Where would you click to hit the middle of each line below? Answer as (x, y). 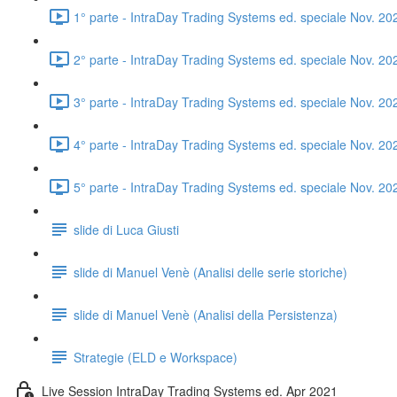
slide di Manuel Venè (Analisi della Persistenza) (206, 314)
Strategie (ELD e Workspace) (156, 357)
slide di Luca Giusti (126, 229)
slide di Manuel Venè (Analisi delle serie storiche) (210, 272)
